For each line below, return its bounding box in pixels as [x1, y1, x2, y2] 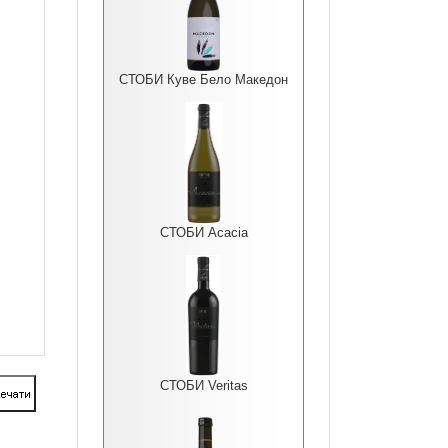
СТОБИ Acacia [159, 225, 248, 240]
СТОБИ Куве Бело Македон [119, 72, 288, 87]
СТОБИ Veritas [159, 378, 248, 393]
